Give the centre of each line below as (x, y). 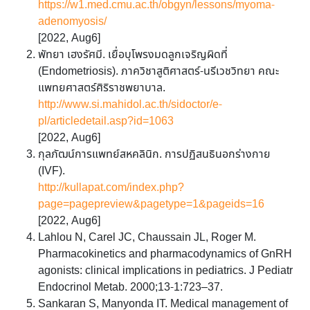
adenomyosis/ (72, 22)
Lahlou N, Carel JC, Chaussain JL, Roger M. (147, 238)
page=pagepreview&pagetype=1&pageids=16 (151, 205)
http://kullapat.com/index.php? (111, 188)
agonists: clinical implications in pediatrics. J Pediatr (165, 271)
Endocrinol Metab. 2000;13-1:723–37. (130, 288)
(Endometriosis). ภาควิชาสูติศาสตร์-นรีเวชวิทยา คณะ (158, 72)
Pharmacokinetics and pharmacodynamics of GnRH (165, 255)
